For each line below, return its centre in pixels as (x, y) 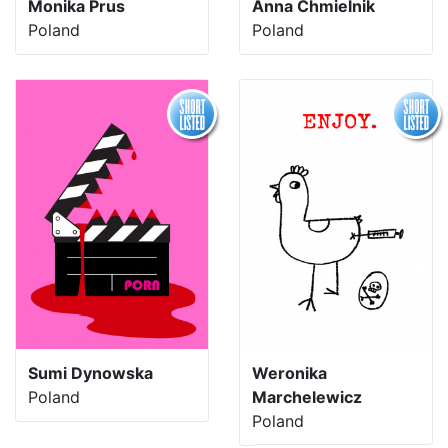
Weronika (289, 372)
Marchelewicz (307, 396)
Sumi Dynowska (90, 372)
